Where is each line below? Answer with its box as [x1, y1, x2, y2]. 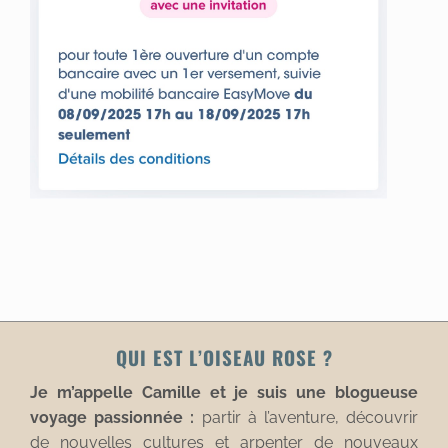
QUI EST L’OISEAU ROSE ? [115, 342, 333, 371]
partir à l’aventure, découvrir [194, 407, 419, 427]
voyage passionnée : [30, 407, 195, 427]
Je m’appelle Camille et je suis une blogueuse [30, 382, 418, 402]
